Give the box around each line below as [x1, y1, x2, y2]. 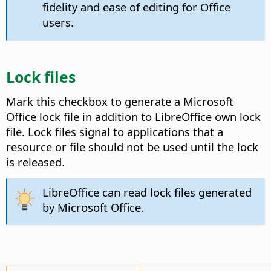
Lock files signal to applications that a [25, 123, 223, 139]
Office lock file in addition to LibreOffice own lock [6, 108, 261, 124]
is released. [6, 154, 65, 169]
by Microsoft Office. [42, 199, 144, 215]
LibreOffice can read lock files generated [42, 184, 252, 200]
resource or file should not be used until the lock [6, 139, 258, 154]
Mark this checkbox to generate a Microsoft [6, 93, 233, 109]
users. [42, 15, 74, 30]
